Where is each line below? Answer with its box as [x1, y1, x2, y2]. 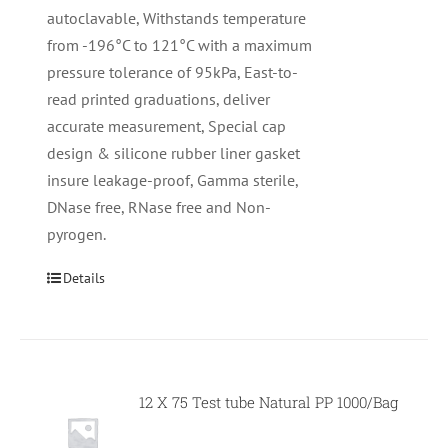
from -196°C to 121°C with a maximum [47, 35, 313, 56]
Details [63, 269, 106, 288]
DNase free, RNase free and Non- [47, 197, 272, 218]
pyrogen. [47, 224, 107, 245]
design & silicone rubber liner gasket [47, 143, 301, 164]
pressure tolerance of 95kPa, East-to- [47, 62, 299, 83]
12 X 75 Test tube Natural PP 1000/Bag [139, 392, 399, 413]
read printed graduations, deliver [47, 89, 271, 110]
